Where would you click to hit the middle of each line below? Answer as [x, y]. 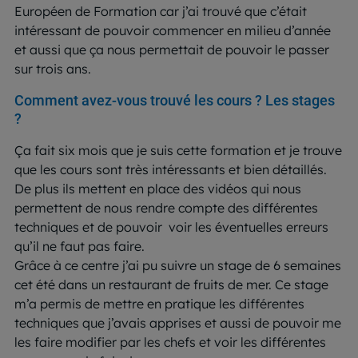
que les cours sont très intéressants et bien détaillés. [172, 169]
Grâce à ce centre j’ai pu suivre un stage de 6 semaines [178, 265]
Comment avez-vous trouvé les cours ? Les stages [175, 100]
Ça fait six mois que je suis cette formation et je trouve [178, 150]
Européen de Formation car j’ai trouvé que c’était [161, 11]
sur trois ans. [54, 68]
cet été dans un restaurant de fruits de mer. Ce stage [171, 284]
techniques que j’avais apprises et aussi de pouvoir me [178, 322]
